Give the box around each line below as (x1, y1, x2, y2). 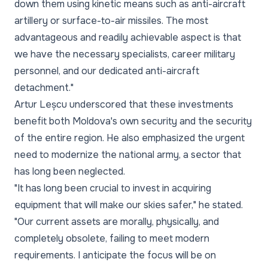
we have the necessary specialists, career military (14, 48, 235, 60)
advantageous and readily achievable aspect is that (14, 31, 241, 44)
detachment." (14, 81, 74, 94)
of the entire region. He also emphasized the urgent (14, 132, 245, 144)
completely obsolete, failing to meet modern (14, 232, 209, 245)
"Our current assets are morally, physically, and (14, 215, 219, 228)
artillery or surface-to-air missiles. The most (14, 14, 208, 27)
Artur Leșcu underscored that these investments (14, 98, 233, 111)
